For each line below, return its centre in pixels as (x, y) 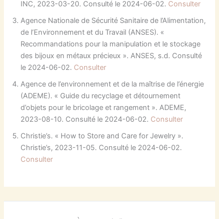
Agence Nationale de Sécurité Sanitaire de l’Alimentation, (113, 21)
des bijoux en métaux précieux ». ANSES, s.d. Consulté (111, 56)
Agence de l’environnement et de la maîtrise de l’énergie (112, 84)
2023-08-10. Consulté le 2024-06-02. (86, 120)
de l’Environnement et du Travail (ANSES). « (93, 33)
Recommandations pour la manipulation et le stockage (111, 44)
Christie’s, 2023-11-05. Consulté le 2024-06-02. (101, 148)
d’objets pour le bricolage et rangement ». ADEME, (104, 108)
